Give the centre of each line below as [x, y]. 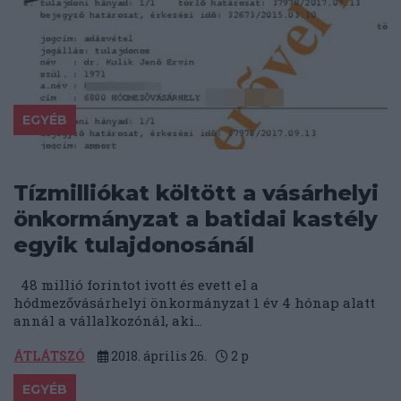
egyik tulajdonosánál [134, 245]
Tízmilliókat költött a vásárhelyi [196, 193]
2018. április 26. [158, 356]
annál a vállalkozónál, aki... [108, 321]
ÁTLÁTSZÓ [49, 356]
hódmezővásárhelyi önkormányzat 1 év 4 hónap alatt [194, 303]
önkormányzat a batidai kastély [196, 219]
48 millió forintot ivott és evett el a [136, 285]
